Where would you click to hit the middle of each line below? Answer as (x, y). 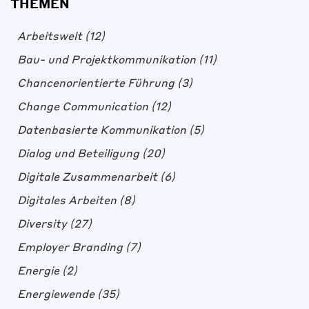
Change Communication (84, 106)
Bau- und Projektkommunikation (108, 59)
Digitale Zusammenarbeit (89, 177)
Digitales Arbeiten (68, 200)
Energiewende (57, 294)
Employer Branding (71, 247)
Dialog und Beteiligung (80, 153)
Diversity (43, 223)
